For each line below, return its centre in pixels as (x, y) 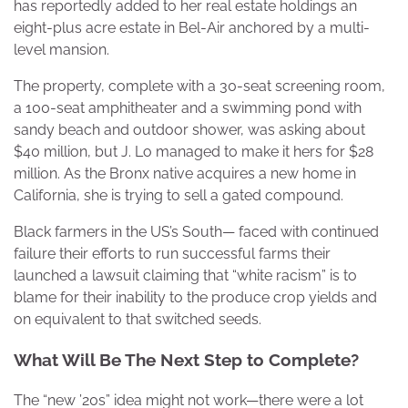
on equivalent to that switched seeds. (138, 319)
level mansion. (61, 49)
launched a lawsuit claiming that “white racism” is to (185, 275)
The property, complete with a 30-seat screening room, (199, 86)
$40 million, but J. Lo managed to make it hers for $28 (194, 151)
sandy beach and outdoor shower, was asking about (189, 129)
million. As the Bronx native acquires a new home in (185, 173)
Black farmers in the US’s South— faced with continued (196, 231)
